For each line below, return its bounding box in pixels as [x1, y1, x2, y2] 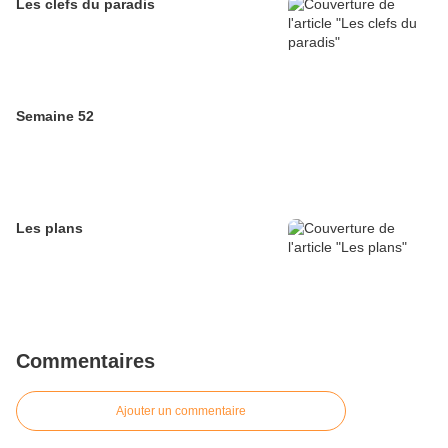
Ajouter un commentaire [116, 404, 246, 418]
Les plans [16, 220, 83, 236]
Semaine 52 [16, 108, 94, 124]
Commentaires [16, 350, 155, 372]
